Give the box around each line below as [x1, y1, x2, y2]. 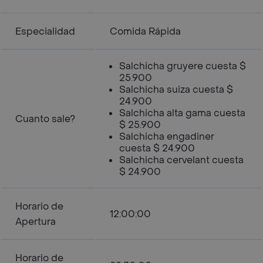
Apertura [15, 215, 56, 228]
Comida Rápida [110, 25, 181, 38]
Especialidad [15, 25, 75, 38]
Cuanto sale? [15, 113, 75, 125]
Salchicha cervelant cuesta [119, 154, 244, 166]
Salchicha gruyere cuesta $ [119, 60, 246, 72]
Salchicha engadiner [119, 130, 214, 143]
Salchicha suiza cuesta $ [119, 83, 233, 96]
